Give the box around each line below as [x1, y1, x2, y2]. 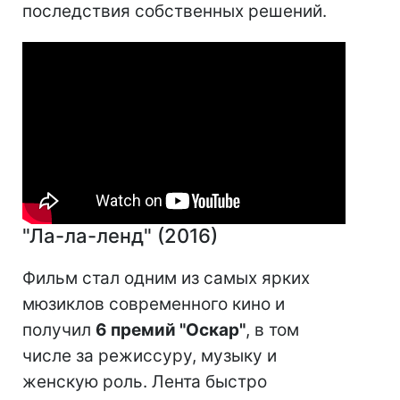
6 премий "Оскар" [96, 319, 246, 340]
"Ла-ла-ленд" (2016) [22, 223, 218, 247]
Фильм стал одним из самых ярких [22, 267, 310, 288]
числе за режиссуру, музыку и [22, 345, 277, 366]
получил [22, 319, 96, 340]
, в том [246, 319, 299, 340]
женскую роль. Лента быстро [22, 371, 267, 392]
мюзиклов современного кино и [22, 293, 285, 314]
